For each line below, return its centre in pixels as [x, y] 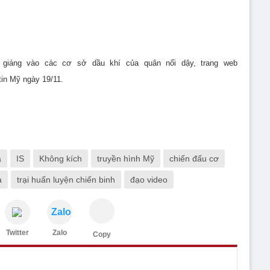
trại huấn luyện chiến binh [66, 180]
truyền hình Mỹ [126, 159]
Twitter [17, 233]
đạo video [149, 180]
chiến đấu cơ [194, 159]
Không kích [61, 159]
